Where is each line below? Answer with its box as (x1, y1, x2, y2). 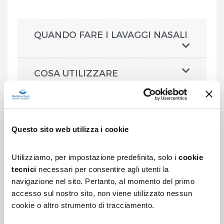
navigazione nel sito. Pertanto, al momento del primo (11, 176, 194, 185)
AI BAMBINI (34, 123, 87, 134)
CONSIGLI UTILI (34, 153, 105, 164)
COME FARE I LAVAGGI (34, 96, 137, 107)
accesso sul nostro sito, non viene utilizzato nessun (11, 188, 192, 197)
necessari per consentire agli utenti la (38, 164, 169, 173)
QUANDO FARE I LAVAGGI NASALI (34, 28, 187, 39)
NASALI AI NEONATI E (34, 110, 134, 121)
